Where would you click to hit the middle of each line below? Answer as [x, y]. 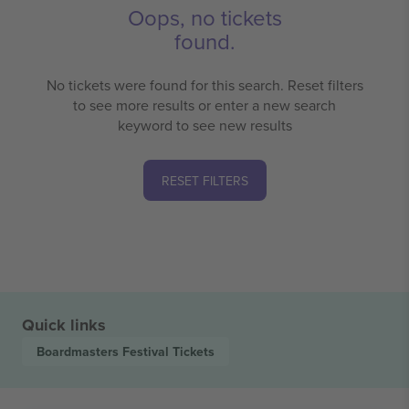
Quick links [64, 325]
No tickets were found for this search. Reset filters [204, 85]
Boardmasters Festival [105, 352]
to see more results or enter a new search [204, 105]
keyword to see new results [204, 126]
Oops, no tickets [204, 18]
